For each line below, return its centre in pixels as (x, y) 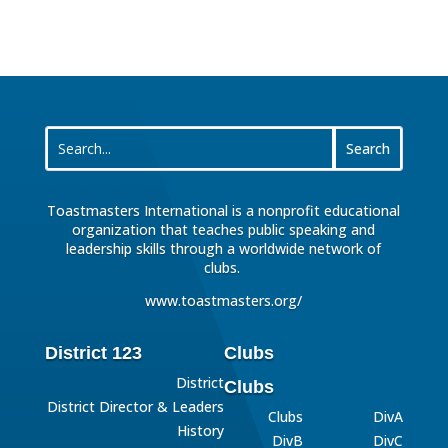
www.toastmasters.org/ (224, 300)
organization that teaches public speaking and (224, 229)
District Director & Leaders (135, 406)
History (200, 430)
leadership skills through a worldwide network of (224, 248)
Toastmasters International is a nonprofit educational (224, 210)
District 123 (93, 353)
